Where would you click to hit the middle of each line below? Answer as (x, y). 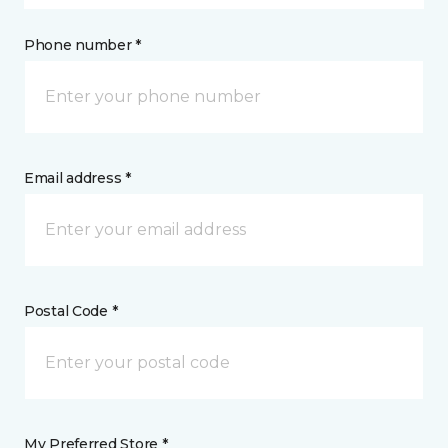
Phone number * (83, 45)
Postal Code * (71, 311)
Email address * (77, 178)
